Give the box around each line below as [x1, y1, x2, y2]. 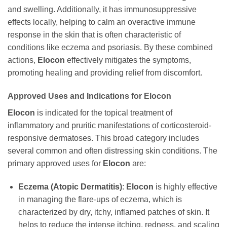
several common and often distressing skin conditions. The [8, 146, 217, 155]
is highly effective [153, 182, 217, 191]
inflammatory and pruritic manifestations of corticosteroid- [8, 121, 211, 130]
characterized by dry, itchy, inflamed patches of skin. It [18, 207, 209, 216]
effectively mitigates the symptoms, [65, 55, 191, 64]
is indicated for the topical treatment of [35, 108, 172, 117]
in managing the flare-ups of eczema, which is [18, 195, 182, 204]
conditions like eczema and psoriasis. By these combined [8, 43, 213, 52]
